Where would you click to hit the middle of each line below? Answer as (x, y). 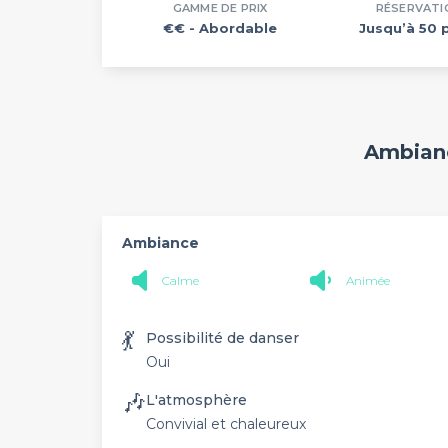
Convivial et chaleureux (226, 424)
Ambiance (160, 243)
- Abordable (233, 28)
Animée (367, 280)
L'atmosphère (196, 400)
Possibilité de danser (222, 338)
